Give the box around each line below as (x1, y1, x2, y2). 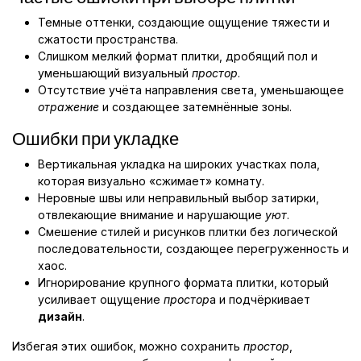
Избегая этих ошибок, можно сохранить (12, 338, 243, 353)
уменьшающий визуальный (38, 65, 192, 80)
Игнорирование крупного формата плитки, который (38, 275, 329, 289)
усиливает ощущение (38, 292, 164, 306)
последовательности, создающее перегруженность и (38, 241, 349, 255)
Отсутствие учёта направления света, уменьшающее (38, 82, 344, 97)
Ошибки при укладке (12, 127, 179, 150)
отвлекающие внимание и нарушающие (38, 207, 265, 222)
